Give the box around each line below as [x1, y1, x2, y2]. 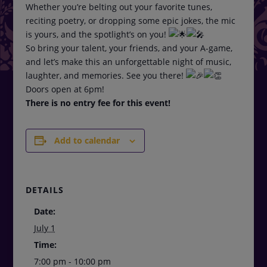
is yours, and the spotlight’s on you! [25, 29, 169, 41]
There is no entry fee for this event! [25, 97, 170, 109]
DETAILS [25, 184, 64, 196]
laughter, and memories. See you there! [25, 70, 186, 82]
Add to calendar [54, 135, 120, 147]
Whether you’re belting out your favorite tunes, [25, 1, 212, 13]
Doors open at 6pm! [25, 83, 104, 95]
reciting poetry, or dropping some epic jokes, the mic [25, 15, 235, 27]
